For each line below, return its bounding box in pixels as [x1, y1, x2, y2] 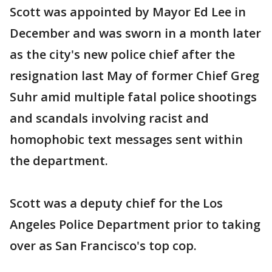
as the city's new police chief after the [10, 46, 235, 63]
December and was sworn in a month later [10, 25, 261, 42]
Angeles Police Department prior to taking [10, 216, 260, 233]
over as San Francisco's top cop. [10, 237, 197, 254]
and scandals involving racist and [10, 110, 209, 127]
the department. [10, 152, 108, 169]
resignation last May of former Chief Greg [10, 67, 259, 84]
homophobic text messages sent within [10, 131, 243, 148]
